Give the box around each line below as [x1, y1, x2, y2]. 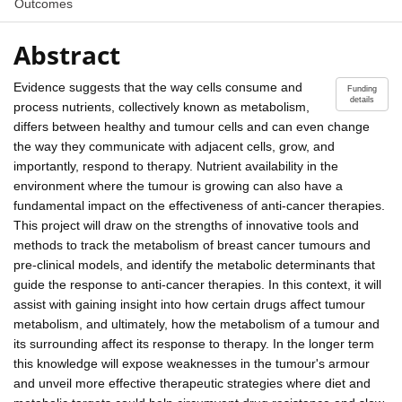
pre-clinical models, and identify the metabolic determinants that [13, 257, 375, 272]
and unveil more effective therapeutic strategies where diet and [13, 375, 371, 390]
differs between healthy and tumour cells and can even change [13, 118, 370, 134]
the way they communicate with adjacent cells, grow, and [13, 138, 335, 153]
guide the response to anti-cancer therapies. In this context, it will [13, 276, 381, 292]
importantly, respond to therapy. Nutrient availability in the [13, 158, 338, 173]
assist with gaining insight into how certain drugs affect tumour [13, 296, 365, 311]
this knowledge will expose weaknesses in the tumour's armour [13, 355, 370, 371]
